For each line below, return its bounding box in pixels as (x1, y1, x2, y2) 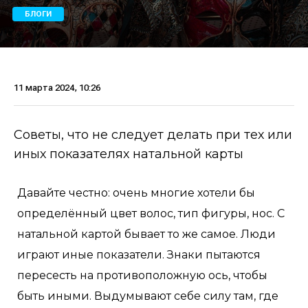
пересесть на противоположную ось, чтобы (17, 269, 267, 282)
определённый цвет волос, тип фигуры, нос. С (17, 207, 285, 220)
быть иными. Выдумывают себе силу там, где (17, 289, 278, 302)
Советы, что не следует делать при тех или (14, 127, 292, 142)
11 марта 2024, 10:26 (14, 82, 100, 93)
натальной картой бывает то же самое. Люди (17, 228, 276, 241)
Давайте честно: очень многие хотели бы (17, 186, 255, 199)
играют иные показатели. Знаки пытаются (17, 248, 261, 261)
